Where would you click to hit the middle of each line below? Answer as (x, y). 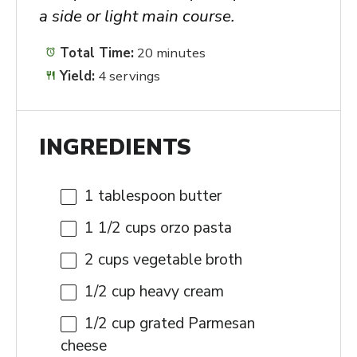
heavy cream (180, 291)
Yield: (76, 76)
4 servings (129, 76)
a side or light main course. (137, 16)
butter (198, 196)
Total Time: (95, 53)
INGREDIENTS (115, 148)
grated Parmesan (195, 323)
